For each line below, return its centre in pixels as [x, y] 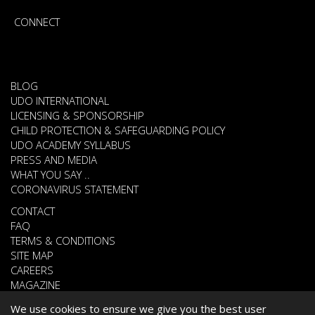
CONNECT [37, 21]
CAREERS [32, 270]
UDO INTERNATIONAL [60, 100]
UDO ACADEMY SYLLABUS [71, 144]
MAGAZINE [36, 284]
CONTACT [33, 211]
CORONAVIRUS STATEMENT [75, 189]
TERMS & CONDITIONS [63, 240]
